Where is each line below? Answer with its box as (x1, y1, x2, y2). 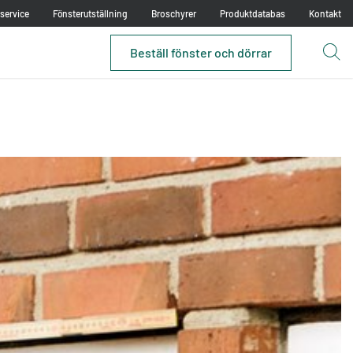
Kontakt (309, 8, 341, 19)
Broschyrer (151, 8, 196, 19)
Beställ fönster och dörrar (130, 44, 272, 60)
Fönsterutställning (53, 8, 128, 19)
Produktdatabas (220, 8, 285, 19)
